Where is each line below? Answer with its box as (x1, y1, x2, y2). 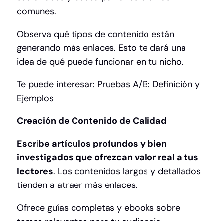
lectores (17, 165, 53, 178)
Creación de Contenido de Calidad (17, 115, 167, 127)
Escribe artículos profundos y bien (17, 138, 167, 150)
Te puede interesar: (17, 78, 97, 91)
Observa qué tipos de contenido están (17, 28, 174, 40)
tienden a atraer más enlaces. (17, 179, 138, 191)
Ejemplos (17, 92, 54, 105)
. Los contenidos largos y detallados (53, 165, 201, 178)
